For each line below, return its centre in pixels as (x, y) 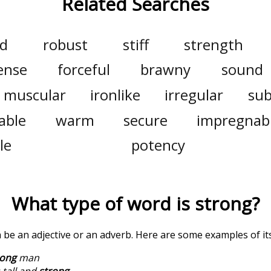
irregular (194, 94)
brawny (166, 70)
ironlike (115, 94)
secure (146, 120)
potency (158, 145)
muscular (34, 94)
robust (65, 44)
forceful (84, 70)
